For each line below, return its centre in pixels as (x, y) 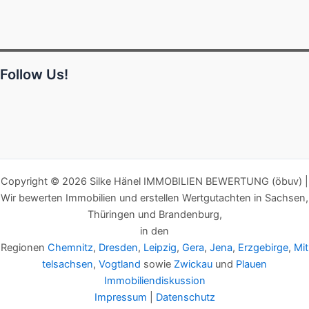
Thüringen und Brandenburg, (154, 215)
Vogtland (120, 264)
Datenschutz (185, 297)
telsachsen (68, 264)
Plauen (251, 264)
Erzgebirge (263, 248)
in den (154, 231)
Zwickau (193, 264)
